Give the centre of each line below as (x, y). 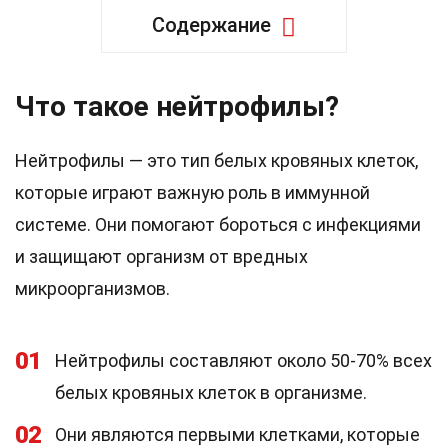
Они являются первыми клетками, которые (237, 434)
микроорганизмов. (92, 288)
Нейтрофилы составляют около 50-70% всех (243, 360)
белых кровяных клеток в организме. (211, 392)
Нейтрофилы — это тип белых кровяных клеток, (216, 160)
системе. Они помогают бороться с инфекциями (218, 224)
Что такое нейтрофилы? (177, 106)
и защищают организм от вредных (161, 256)
